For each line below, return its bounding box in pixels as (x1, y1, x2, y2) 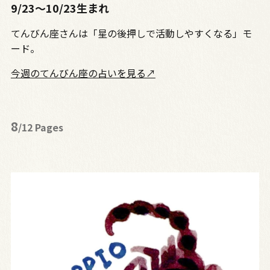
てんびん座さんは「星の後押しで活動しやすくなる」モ (10, 26, 252, 41)
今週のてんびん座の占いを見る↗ (10, 66, 155, 81)
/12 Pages (17, 120, 63, 135)
